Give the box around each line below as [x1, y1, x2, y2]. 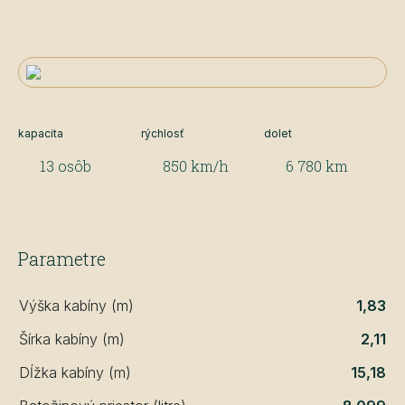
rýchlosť [141, 126, 184, 140]
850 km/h [163, 155, 229, 175]
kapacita [18, 126, 63, 140]
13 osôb [40, 155, 91, 175]
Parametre [18, 246, 106, 270]
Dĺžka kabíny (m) [19, 363, 131, 381]
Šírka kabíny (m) [19, 329, 125, 348]
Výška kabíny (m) [19, 296, 134, 315]
